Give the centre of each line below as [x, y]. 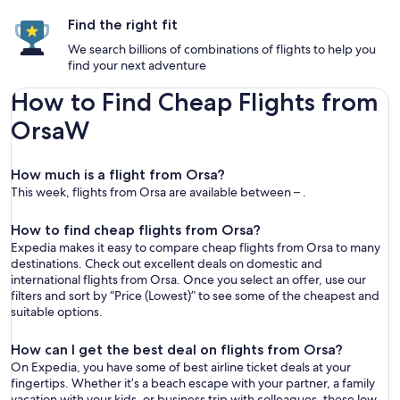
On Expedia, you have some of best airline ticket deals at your [181, 367]
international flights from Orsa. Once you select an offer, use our [188, 279]
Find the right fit [123, 25]
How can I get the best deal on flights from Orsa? [177, 350]
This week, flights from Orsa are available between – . [158, 192]
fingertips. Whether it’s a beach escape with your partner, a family [193, 383]
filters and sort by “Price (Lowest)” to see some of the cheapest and [195, 296]
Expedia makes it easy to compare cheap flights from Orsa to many [196, 247]
